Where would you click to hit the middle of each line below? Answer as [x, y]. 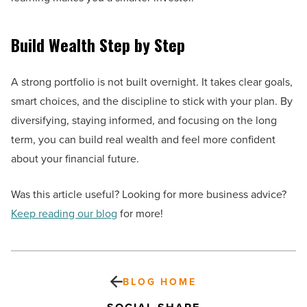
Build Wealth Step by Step [98, 45]
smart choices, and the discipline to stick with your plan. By [152, 101]
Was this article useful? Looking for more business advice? [149, 194]
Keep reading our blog [64, 213]
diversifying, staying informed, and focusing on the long [144, 120]
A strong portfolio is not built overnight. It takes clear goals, [152, 82]
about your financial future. [75, 159]
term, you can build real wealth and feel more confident [143, 139]
